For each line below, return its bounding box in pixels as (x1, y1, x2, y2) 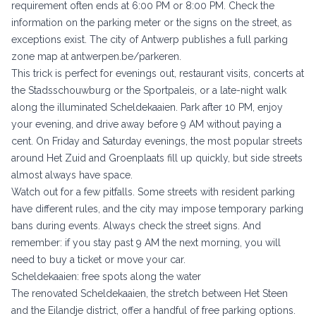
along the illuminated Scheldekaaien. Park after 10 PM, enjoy (11, 102, 283, 114)
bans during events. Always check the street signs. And (11, 220, 261, 232)
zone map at (11, 51, 71, 63)
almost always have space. (11, 169, 133, 181)
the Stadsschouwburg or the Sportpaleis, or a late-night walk (11, 85, 286, 97)
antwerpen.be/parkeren (71, 51, 179, 63)
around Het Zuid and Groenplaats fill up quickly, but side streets (11, 152, 303, 164)
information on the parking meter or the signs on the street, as (11, 17, 292, 29)
